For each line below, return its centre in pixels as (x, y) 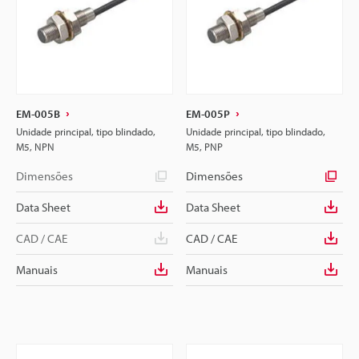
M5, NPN (35, 147)
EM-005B (38, 114)
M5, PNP (204, 147)
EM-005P (208, 114)
